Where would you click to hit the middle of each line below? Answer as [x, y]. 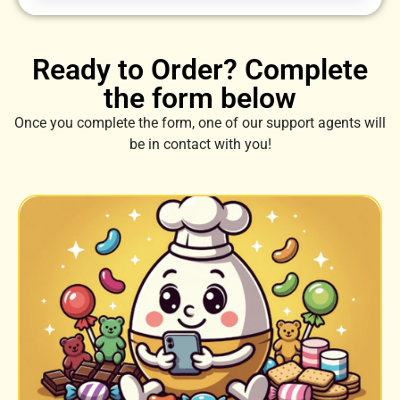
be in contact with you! [200, 145]
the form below [200, 99]
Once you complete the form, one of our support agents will [200, 123]
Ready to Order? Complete [200, 70]
